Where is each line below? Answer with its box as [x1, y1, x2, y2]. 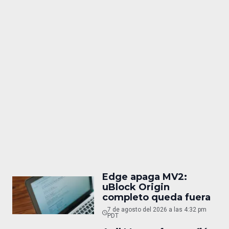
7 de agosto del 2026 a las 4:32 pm [107, 206, 207, 214]
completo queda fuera [102, 192, 211, 203]
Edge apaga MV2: [102, 171, 187, 183]
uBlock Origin [102, 181, 170, 193]
